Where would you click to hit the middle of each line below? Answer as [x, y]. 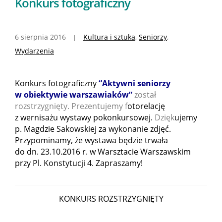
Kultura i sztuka [109, 37]
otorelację [146, 106]
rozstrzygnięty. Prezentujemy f [71, 106]
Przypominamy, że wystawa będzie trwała [91, 140]
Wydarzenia [34, 51]
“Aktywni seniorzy [135, 83]
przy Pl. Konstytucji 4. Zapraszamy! [79, 163]
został [145, 94]
